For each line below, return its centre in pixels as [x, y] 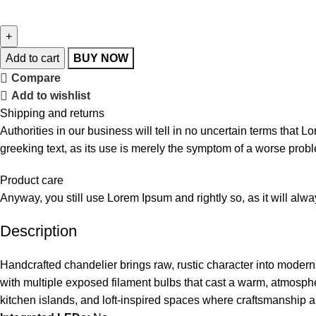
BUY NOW [101, 58]
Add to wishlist [50, 96]
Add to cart [32, 58]
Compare [36, 78]
